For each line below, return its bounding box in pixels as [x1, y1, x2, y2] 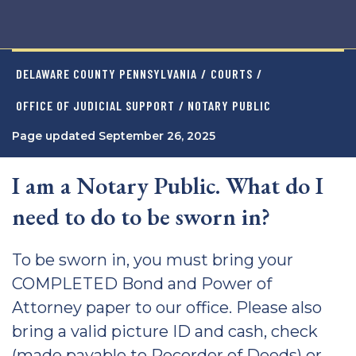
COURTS [211, 66, 253, 81]
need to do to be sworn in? [12, 201, 270, 232]
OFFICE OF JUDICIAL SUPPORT [16, 98, 175, 113]
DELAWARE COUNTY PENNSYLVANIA [16, 66, 197, 81]
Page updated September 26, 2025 [12, 129, 215, 143]
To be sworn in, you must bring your [12, 250, 293, 269]
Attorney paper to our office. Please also [12, 298, 322, 317]
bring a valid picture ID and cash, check [12, 322, 318, 341]
